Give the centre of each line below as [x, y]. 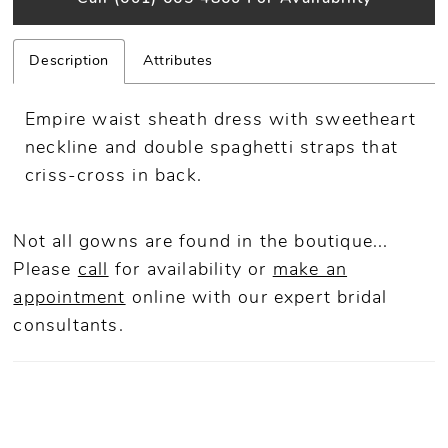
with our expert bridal [286, 299]
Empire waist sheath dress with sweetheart [221, 121]
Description [69, 62]
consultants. [68, 327]
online [155, 299]
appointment [69, 299]
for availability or [190, 271]
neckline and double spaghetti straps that [212, 149]
